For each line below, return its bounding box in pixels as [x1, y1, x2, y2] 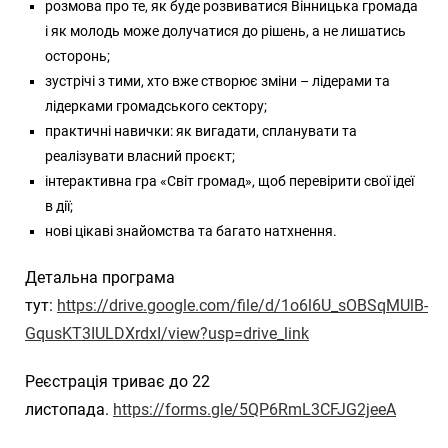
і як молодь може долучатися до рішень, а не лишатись [45, 22, 406, 39]
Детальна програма [25, 267, 175, 287]
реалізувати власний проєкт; [45, 147, 235, 164]
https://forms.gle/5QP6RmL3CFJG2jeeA [113, 399, 396, 419]
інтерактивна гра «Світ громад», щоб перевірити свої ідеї [45, 172, 414, 189]
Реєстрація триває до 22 [25, 371, 210, 391]
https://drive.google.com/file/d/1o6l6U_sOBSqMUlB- [57, 295, 428, 315]
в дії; [45, 197, 73, 214]
